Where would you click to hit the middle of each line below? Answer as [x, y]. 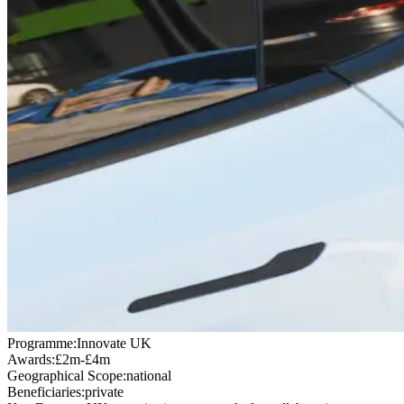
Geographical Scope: [67, 375]
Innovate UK [114, 343]
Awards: [31, 359]
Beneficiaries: [46, 391]
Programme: [42, 343]
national [149, 375]
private [104, 391]
